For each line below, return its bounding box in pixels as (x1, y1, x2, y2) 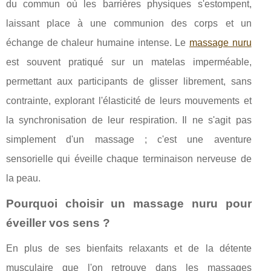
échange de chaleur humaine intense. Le (6, 38, 189, 48)
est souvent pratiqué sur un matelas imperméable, (6, 57, 252, 68)
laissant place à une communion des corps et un (6, 18, 252, 29)
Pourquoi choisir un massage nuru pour (6, 197, 252, 211)
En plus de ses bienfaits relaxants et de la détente (6, 243, 252, 254)
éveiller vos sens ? (6, 217, 110, 230)
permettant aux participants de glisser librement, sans (6, 76, 252, 87)
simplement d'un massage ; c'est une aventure (6, 134, 252, 145)
